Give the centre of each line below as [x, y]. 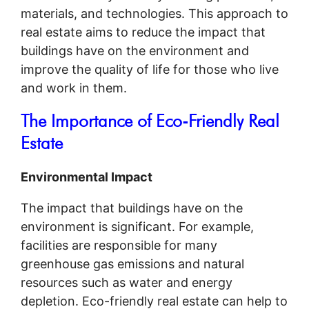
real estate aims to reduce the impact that [143, 32]
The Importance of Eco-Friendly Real [150, 120]
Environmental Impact [87, 177]
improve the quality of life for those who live [150, 69]
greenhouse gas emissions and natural [132, 263]
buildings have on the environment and [135, 50]
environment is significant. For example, [137, 226]
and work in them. [74, 88]
